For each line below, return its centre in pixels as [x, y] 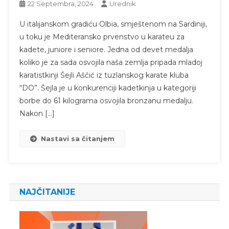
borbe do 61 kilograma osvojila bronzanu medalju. [106, 100]
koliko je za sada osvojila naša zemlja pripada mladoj [111, 62]
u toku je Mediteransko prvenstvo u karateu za [102, 37]
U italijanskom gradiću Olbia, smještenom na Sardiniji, [113, 24]
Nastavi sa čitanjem [77, 138]
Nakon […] [37, 113]
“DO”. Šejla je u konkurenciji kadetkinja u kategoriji [108, 88]
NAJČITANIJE [47, 192]
